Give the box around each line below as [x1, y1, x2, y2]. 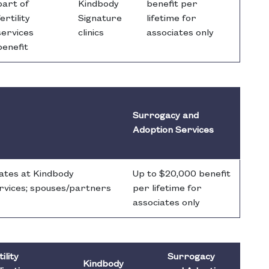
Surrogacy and [133, 111, 199, 121]
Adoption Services [133, 125, 214, 136]
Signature [78, 14, 122, 24]
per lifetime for [133, 184, 202, 194]
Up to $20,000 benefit [133, 169, 231, 180]
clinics [78, 28, 104, 38]
